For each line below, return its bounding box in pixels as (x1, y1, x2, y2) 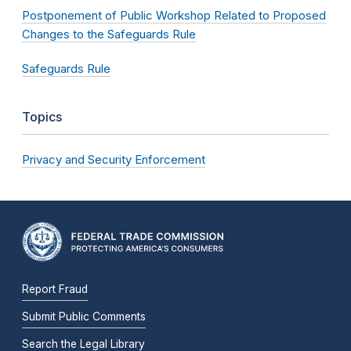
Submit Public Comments (22, 310, 146, 324)
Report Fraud (22, 283, 88, 296)
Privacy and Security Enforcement (22, 151, 205, 167)
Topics (22, 108, 62, 125)
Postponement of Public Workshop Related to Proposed (22, 7, 326, 23)
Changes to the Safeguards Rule (22, 26, 196, 42)
